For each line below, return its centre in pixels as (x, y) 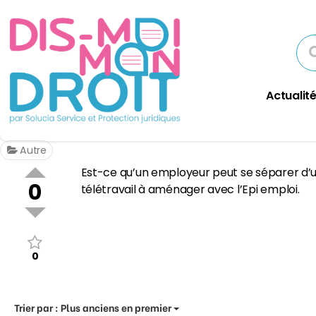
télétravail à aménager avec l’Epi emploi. (190, 190)
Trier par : (37, 307)
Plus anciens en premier (116, 307)
